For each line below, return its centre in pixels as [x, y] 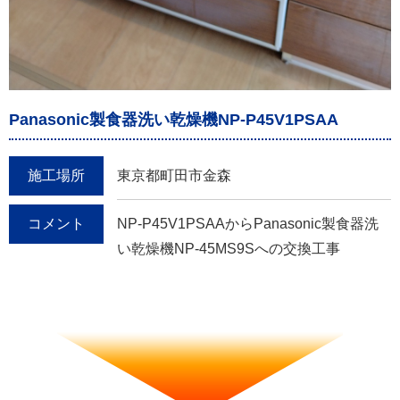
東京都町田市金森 [175, 176]
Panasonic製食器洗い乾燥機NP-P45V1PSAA [174, 120]
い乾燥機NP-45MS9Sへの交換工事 [229, 249]
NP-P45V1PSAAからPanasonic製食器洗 [248, 224]
